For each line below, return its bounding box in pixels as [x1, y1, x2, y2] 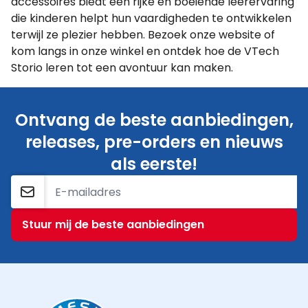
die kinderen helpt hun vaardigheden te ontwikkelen [11, 10, 291, 26]
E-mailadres [10, 207, 76, 223]
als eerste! [111, 153, 197, 175]
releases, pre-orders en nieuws [25, 131, 283, 153]
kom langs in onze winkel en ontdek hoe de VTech [11, 43, 279, 59]
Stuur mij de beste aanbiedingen [22, 217, 204, 232]
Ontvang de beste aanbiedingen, [14, 109, 294, 131]
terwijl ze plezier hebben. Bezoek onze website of [11, 27, 275, 43]
